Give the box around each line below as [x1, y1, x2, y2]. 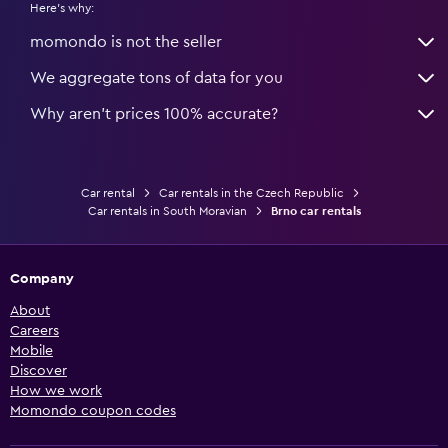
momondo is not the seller [30, 34, 222, 51]
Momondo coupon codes [10, 404, 176, 419]
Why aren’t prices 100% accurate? [30, 106, 278, 123]
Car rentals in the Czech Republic [158, 187, 344, 200]
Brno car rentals [270, 205, 361, 218]
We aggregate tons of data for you [30, 70, 283, 87]
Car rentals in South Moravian [87, 205, 247, 218]
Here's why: [30, 2, 94, 15]
